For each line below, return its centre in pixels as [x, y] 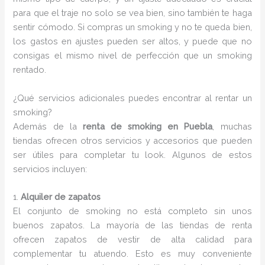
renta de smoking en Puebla [148, 126]
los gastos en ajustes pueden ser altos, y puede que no [132, 41]
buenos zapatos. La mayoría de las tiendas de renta [132, 225]
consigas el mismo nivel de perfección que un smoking [132, 56]
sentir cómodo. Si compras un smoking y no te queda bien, [132, 27]
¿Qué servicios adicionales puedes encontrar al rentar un [132, 98]
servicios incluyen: [50, 169]
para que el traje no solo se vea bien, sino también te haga [132, 13]
